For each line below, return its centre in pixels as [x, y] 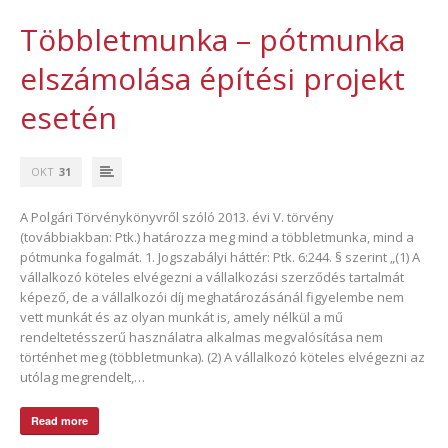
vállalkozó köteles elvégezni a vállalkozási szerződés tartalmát [212, 276]
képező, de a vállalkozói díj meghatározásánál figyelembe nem [212, 296]
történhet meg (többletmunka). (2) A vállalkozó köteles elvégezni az [222, 356]
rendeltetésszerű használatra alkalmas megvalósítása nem [201, 336]
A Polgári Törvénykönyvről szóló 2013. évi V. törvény [177, 216]
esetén [68, 117]
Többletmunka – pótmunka [212, 39]
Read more [59, 420]
